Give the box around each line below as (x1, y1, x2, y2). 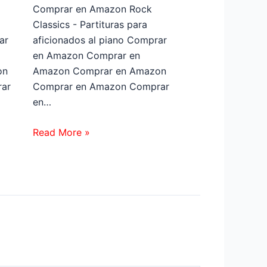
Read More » (32, 126, 90, 139)
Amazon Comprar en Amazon (32, 64, 166, 77)
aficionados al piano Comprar (32, 33, 167, 46)
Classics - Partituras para (32, 18, 147, 30)
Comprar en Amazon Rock (32, 2, 152, 15)
